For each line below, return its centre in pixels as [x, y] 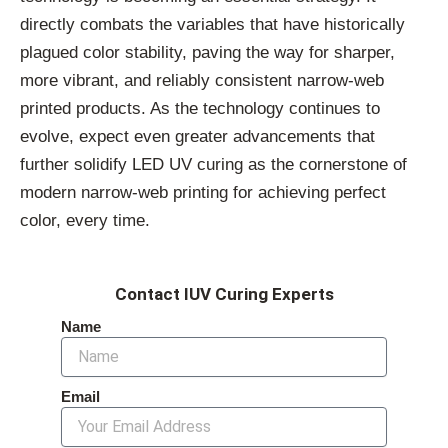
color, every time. [85, 220]
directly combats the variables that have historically [212, 24]
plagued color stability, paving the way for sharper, [207, 52]
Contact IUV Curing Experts [224, 294]
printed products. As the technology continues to [200, 108]
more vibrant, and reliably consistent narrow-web [202, 80]
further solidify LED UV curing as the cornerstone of [213, 164]
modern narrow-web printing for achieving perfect [203, 192]
